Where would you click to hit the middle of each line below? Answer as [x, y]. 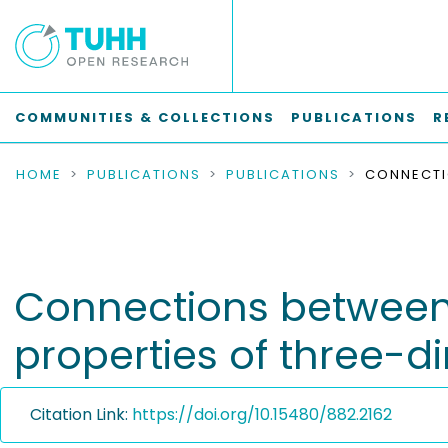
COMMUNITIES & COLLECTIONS [145, 117]
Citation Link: [81, 414]
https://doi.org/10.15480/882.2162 [262, 414]
